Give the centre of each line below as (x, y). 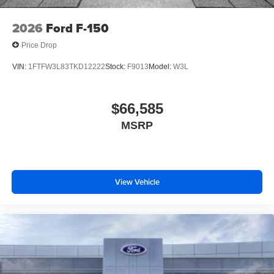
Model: (161, 66)
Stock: (116, 66)
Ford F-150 (77, 28)
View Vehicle (137, 182)
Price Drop (39, 45)
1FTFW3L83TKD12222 (67, 66)
